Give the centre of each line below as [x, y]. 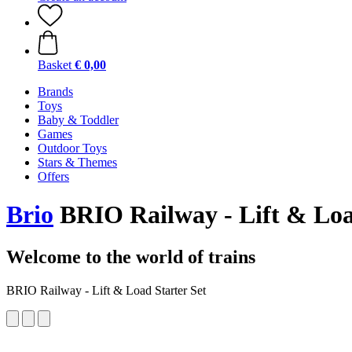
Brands [55, 92]
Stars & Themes [77, 162]
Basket [55, 65]
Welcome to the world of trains [131, 257]
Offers [53, 176]
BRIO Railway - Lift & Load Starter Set [106, 290]
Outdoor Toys [72, 148]
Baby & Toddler [78, 120]
